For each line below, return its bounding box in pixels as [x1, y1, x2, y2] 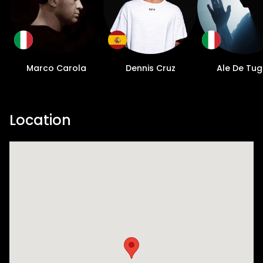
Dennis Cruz [125, 62, 176, 75]
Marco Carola [26, 62, 86, 75]
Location [9, 110, 71, 130]
